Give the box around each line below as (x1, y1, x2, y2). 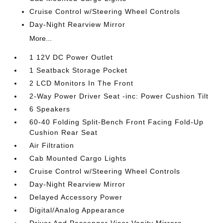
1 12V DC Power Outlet (29, 53, 113, 61)
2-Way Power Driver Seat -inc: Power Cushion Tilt (29, 92, 209, 100)
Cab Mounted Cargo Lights (29, 154, 127, 162)
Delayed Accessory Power (29, 193, 123, 201)
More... (29, 34, 52, 42)
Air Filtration (29, 141, 75, 149)
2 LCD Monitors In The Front (29, 79, 134, 87)
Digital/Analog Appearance (29, 206, 125, 214)
